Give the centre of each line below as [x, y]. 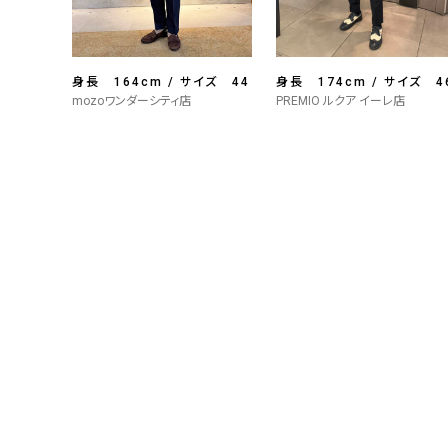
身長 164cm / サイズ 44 [161, 82]
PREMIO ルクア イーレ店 [340, 101]
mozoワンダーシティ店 [131, 101]
